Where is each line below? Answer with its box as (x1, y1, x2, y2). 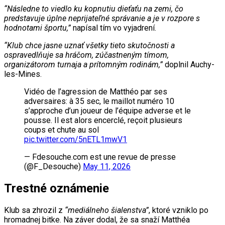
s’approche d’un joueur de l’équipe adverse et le (24, 105, 191, 116)
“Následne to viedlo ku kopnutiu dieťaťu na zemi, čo (4, 4, 183, 14)
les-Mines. (4, 69, 42, 79)
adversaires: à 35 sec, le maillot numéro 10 (24, 96, 174, 106)
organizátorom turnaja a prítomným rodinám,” (4, 59, 163, 69)
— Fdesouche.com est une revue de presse (24, 152, 176, 162)
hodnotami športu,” (4, 23, 71, 33)
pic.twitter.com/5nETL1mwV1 (24, 134, 127, 144)
